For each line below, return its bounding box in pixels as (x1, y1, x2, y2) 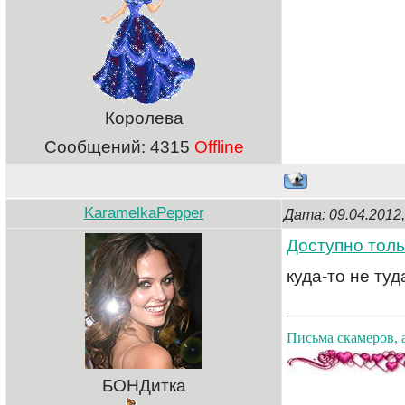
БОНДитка (101, 376, 186, 395)
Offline (193, 137, 244, 156)
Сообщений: (43, 137, 150, 156)
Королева (104, 108, 184, 127)
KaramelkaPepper (83, 204, 204, 221)
